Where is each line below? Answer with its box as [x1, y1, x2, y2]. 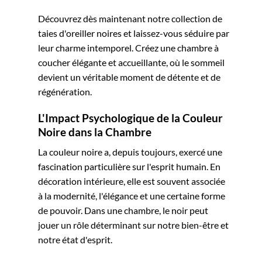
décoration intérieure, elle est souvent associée [38, 175, 225, 187]
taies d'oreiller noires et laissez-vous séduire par [38, 27, 229, 39]
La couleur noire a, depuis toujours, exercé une [38, 146, 222, 158]
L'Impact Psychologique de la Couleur [38, 111, 223, 125]
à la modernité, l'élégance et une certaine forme [38, 190, 225, 202]
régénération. [38, 86, 92, 98]
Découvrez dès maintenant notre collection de [38, 13, 222, 25]
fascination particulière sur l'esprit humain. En [38, 161, 220, 173]
